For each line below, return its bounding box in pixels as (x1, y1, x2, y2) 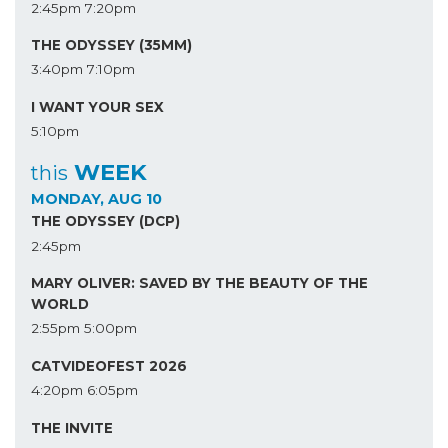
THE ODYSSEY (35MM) (31, 37, 192, 54)
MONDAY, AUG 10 (31, 189, 162, 208)
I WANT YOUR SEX (31, 98, 164, 115)
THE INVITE (31, 419, 113, 436)
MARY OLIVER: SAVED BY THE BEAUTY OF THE (31, 275, 368, 292)
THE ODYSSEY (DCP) (31, 213, 180, 230)
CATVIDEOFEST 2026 (31, 357, 187, 374)
